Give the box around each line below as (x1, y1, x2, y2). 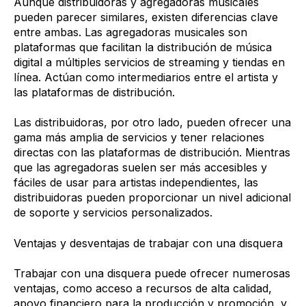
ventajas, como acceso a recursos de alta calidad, (14, 281, 272, 296)
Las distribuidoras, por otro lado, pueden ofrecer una (14, 115, 291, 130)
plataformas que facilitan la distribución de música (14, 40, 272, 54)
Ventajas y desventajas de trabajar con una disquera (14, 236, 283, 250)
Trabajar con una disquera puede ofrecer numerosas (14, 266, 290, 281)
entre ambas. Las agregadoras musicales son (14, 25, 247, 39)
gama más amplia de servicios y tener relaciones (14, 130, 264, 145)
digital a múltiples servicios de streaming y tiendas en (14, 55, 285, 69)
